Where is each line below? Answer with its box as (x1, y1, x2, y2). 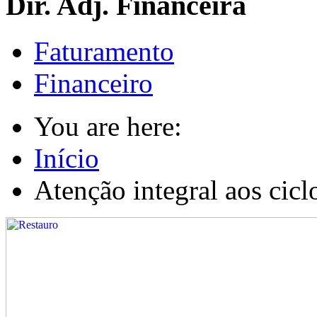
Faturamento (34, 36, 174, 67)
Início (34, 143, 99, 174)
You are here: (34, 111, 196, 142)
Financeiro (34, 68, 153, 99)
